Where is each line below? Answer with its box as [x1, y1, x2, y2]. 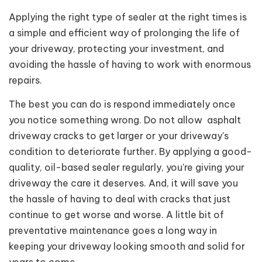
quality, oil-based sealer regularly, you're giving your [9, 161, 244, 173]
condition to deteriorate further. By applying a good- [9, 145, 252, 157]
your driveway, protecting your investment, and [9, 43, 224, 55]
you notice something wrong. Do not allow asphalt [9, 113, 241, 126]
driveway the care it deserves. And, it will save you [9, 177, 238, 189]
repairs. [9, 74, 42, 87]
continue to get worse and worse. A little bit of [9, 208, 224, 220]
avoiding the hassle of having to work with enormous [9, 58, 251, 71]
